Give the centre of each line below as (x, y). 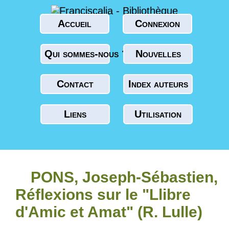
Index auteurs (158, 84)
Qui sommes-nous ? (86, 54)
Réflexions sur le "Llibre (103, 194)
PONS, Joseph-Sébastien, (124, 177)
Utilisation (158, 114)
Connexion (157, 24)
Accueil (74, 24)
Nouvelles (158, 54)
